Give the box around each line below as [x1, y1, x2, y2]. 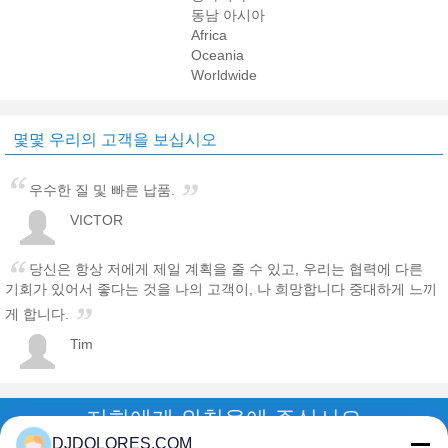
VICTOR [70, 212, 123, 229]
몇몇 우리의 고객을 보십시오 [13, 131, 217, 149]
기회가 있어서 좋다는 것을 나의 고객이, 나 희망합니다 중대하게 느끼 [5, 281, 437, 298]
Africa [191, 27, 228, 44]
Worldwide [191, 67, 258, 84]
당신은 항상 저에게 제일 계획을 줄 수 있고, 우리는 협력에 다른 [29, 261, 423, 278]
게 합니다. [5, 306, 69, 323]
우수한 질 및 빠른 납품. [29, 182, 175, 199]
